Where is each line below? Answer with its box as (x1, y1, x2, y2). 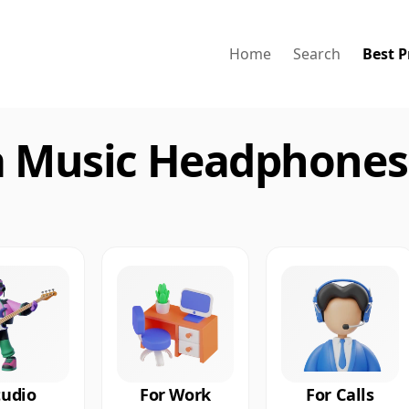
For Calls (305, 383, 374, 406)
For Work (139, 383, 212, 406)
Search (293, 43, 341, 64)
